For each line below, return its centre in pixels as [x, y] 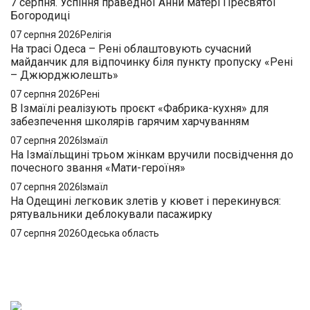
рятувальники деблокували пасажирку [111, 214]
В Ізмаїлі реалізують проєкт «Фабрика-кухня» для [139, 108]
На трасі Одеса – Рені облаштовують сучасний [131, 48]
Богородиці [40, 15]
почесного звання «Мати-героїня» [98, 167]
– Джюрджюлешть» [64, 75]
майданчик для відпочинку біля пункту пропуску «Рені [152, 62]
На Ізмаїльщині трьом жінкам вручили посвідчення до [152, 154]
